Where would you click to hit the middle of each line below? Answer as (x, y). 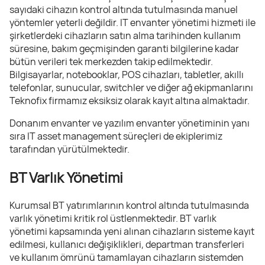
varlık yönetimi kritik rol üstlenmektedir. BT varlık (113, 218)
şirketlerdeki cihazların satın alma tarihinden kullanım (125, 35)
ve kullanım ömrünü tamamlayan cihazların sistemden (127, 257)
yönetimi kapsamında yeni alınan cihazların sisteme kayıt (132, 231)
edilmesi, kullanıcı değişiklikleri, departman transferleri (127, 244)
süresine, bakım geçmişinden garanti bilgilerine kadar (124, 48)
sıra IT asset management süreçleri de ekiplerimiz (116, 136)
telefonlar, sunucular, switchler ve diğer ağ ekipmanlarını (131, 87)
